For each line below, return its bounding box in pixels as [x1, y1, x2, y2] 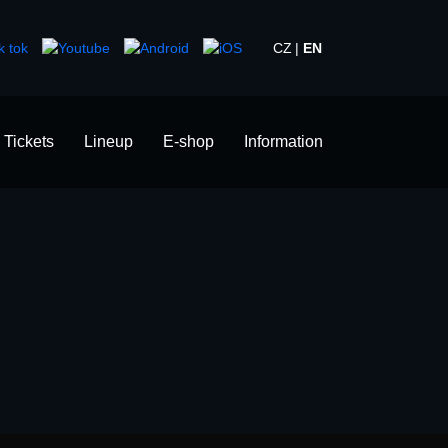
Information [244, 133, 323, 150]
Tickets [4, 133, 54, 150]
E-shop [163, 133, 214, 150]
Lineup [84, 133, 133, 150]
